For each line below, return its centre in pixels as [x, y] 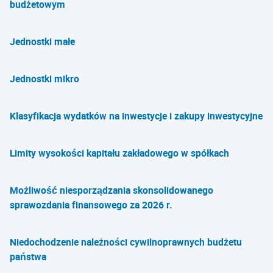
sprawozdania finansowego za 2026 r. [91, 205]
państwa [28, 257]
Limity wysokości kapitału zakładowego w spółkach [119, 153]
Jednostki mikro [44, 79]
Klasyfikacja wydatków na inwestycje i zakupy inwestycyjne [136, 116]
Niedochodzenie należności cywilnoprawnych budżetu [126, 242]
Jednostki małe [42, 41]
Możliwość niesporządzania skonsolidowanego [112, 190]
